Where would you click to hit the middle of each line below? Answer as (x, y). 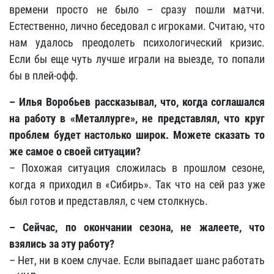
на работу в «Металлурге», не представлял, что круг (137, 119)
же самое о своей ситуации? (75, 152)
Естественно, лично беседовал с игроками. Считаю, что (137, 26)
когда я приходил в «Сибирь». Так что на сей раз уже (137, 185)
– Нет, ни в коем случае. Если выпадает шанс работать (137, 261)
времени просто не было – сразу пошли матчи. (137, 10)
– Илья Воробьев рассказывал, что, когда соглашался (137, 102)
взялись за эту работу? (62, 244)
